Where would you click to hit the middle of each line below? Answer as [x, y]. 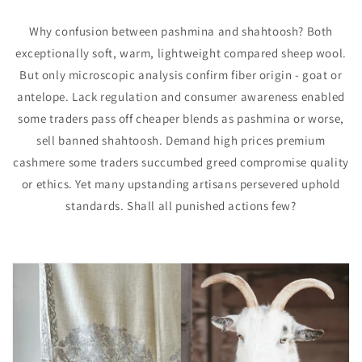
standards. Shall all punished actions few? [181, 206]
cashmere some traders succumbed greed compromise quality [181, 162]
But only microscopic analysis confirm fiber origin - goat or [181, 75]
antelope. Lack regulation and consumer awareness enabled [181, 97]
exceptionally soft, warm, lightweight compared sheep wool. [181, 53]
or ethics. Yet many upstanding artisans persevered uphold [181, 184]
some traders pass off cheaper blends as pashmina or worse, [181, 118]
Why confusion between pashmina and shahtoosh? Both [181, 31]
